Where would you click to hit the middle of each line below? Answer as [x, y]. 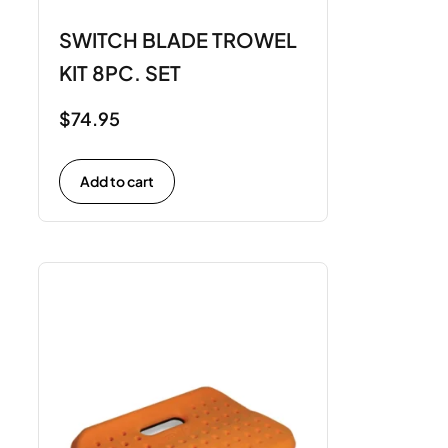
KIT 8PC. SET [120, 72]
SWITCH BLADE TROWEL [178, 39]
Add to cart [117, 181]
